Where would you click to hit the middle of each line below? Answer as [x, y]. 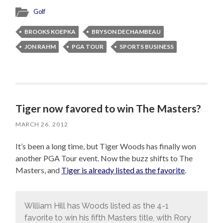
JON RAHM [40, 47]
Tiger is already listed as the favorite [123, 170]
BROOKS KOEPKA [50, 32]
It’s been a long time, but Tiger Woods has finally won [106, 146]
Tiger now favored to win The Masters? [109, 109]
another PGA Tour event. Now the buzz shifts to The [104, 158]
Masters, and [39, 170]
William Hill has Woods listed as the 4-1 [96, 206]
